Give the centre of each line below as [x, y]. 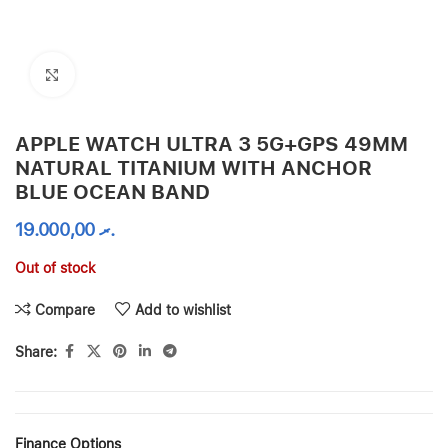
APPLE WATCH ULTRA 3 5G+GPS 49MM [211, 144]
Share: [36, 351]
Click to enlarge [121, 74]
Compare [65, 309]
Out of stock [55, 268]
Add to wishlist [183, 309]
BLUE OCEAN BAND [112, 192]
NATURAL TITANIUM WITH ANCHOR [193, 168]
